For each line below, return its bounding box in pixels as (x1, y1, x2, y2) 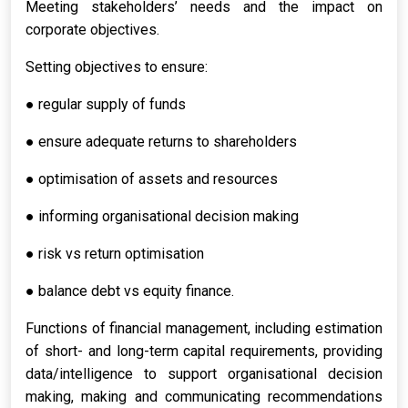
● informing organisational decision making (25, 208, 299, 225)
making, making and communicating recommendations (25, 388, 382, 405)
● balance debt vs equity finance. (25, 282, 234, 300)
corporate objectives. (25, 21, 159, 38)
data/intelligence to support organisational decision (25, 365, 382, 382)
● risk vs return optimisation (25, 245, 204, 262)
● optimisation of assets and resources (25, 170, 278, 188)
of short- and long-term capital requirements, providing (25, 342, 382, 360)
